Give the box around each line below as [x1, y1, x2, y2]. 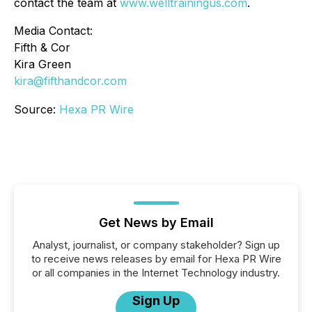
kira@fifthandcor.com [14, 73, 127, 88]
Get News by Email [98, 214, 214, 230]
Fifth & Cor [14, 40, 70, 54]
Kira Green [14, 56, 71, 71]
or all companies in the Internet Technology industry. [32, 265, 280, 279]
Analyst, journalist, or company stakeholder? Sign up [32, 237, 280, 251]
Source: [14, 102, 59, 116]
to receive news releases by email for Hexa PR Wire [31, 251, 281, 265]
